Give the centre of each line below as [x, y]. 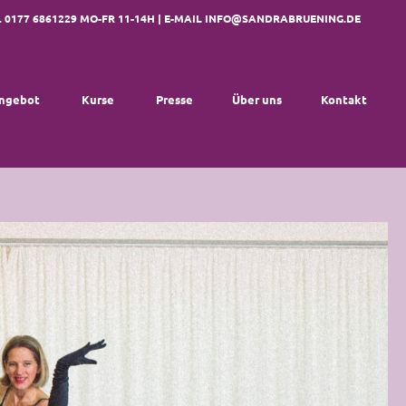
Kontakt [344, 99]
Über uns [257, 99]
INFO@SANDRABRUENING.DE [283, 18]
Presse [174, 99]
